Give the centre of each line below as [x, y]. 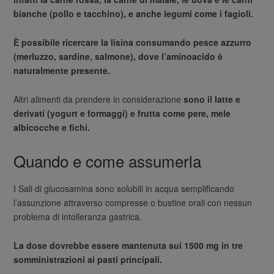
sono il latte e [212, 99]
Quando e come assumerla [108, 161]
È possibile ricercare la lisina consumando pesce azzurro [133, 43]
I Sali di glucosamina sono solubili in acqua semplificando [124, 188]
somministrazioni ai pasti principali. [88, 259]
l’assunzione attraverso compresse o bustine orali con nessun [133, 202]
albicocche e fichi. [52, 128]
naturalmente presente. [62, 71]
